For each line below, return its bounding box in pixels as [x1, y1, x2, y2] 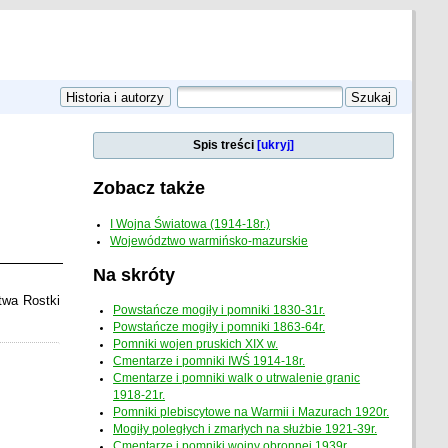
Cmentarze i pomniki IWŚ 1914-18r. [113, 355, 306, 368]
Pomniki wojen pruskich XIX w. [113, 338, 279, 351]
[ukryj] [257, 139, 295, 152]
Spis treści [193, 139, 258, 152]
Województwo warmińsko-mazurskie [110, 234, 309, 247]
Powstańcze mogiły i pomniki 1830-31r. [113, 304, 326, 317]
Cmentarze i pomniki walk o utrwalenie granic [113, 372, 361, 385]
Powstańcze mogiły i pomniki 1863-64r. [113, 321, 326, 334]
